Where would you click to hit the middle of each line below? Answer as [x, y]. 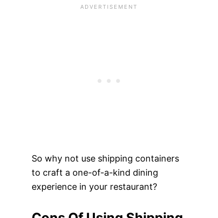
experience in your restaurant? [94, 186]
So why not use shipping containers [105, 158]
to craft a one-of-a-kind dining [95, 172]
